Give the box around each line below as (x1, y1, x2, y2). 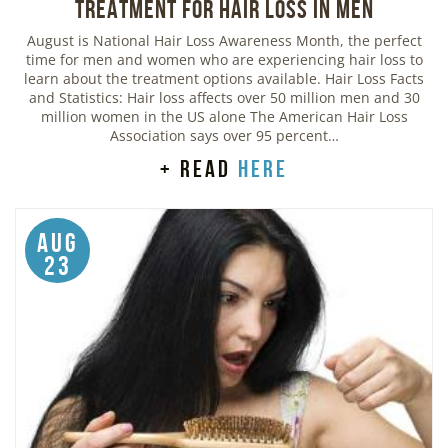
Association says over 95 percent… (109, 125, 339, 145)
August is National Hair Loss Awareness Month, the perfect (26, 30, 422, 50)
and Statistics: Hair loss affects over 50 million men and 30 (28, 87, 420, 107)
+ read (160, 155, 238, 182)
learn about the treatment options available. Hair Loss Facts (24, 68, 424, 88)
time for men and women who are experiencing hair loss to (25, 49, 423, 69)
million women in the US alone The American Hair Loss (40, 106, 408, 126)
